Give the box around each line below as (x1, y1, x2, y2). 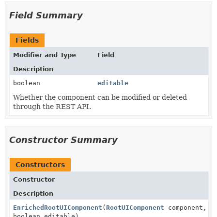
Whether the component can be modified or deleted (13, 93, 187, 101)
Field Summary (9, 10, 83, 20)
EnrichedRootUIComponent (13, 203, 102, 211)
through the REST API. (13, 102, 91, 110)
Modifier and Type (13, 51, 76, 59)
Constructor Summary (9, 134, 118, 145)
